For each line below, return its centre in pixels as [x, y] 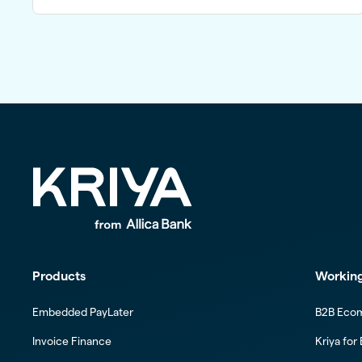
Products [59, 276]
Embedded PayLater [82, 313]
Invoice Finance [72, 341]
